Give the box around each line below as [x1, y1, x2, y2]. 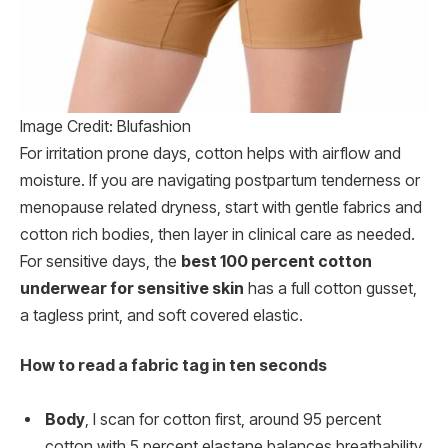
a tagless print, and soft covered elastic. [20, 306, 303, 326]
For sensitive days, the [20, 252, 181, 272]
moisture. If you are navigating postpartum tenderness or [20, 171, 420, 191]
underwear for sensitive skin [20, 279, 244, 299]
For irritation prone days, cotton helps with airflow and [20, 144, 401, 164]
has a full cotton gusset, [244, 279, 417, 299]
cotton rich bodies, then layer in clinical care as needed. [20, 225, 415, 245]
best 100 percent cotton [181, 252, 372, 272]
